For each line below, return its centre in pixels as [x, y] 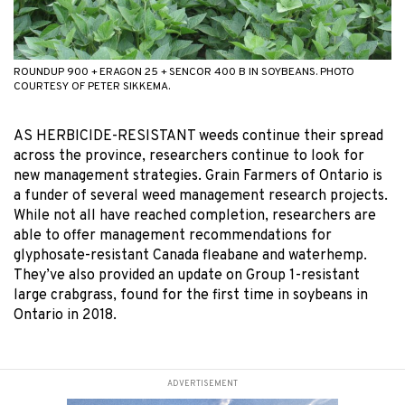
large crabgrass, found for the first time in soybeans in [191, 295]
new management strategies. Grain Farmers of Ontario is [198, 176]
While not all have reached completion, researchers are [195, 216]
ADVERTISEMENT [202, 383]
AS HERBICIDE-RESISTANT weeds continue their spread [198, 136]
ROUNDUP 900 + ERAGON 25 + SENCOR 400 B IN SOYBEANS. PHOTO [184, 72]
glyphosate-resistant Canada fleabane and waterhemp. [190, 255]
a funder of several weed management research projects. [201, 196]
